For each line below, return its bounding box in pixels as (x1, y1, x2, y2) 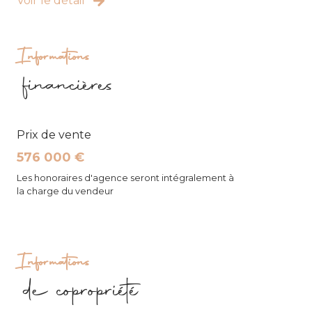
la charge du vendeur (17, 186, 114, 197)
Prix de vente (17, 128, 91, 142)
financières (24, 68, 114, 107)
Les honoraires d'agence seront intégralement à (17, 173, 234, 184)
